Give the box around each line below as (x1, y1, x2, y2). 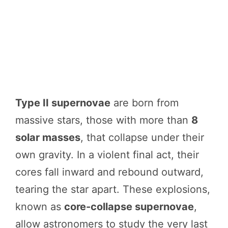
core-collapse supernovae (64, 200, 194, 213)
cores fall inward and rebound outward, (15, 165, 204, 178)
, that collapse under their (80, 131, 204, 144)
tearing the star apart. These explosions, (15, 183, 210, 195)
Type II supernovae (15, 96, 110, 109)
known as (15, 200, 64, 213)
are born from (110, 96, 179, 109)
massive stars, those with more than (15, 113, 191, 126)
